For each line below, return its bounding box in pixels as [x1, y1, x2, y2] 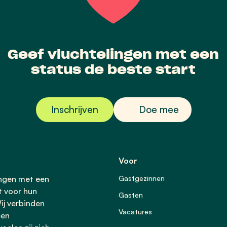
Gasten [119, 191, 143, 199]
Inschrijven [51, 103, 98, 116]
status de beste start [31, 61, 196, 78]
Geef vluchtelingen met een [8, 46, 219, 62]
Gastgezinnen [119, 174, 165, 182]
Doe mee [138, 103, 179, 116]
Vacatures [119, 207, 152, 216]
